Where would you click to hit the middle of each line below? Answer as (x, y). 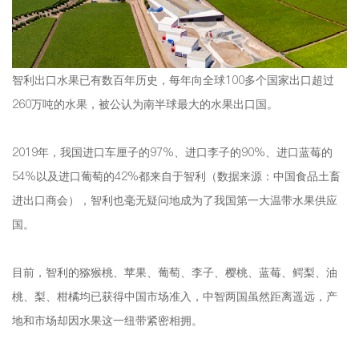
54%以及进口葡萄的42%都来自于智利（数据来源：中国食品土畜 (176, 176)
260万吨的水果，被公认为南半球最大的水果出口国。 (145, 104)
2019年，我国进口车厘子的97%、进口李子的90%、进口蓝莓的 (172, 152)
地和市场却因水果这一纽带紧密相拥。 (107, 321)
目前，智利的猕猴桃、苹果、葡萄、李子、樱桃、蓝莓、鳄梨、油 (175, 272)
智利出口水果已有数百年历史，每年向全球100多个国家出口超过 (173, 80)
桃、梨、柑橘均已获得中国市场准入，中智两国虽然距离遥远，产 (175, 296)
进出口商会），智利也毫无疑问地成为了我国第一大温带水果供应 (175, 200)
